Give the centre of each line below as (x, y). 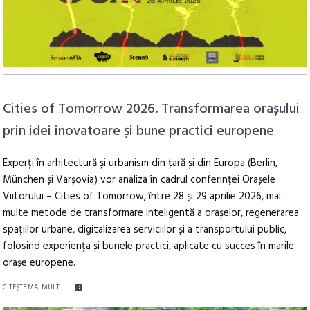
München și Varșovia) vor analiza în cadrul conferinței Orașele (139, 180)
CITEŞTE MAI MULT (31, 288)
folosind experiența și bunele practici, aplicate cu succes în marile (149, 247)
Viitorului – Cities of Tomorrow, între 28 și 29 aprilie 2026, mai (142, 197)
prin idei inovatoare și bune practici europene (139, 132)
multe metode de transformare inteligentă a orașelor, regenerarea (151, 213)
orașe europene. (39, 263)
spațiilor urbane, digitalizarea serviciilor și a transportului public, (145, 230)
